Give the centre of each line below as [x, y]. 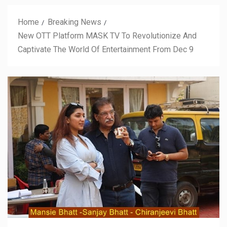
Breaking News [74, 22]
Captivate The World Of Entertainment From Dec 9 [106, 50]
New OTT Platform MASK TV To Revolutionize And [107, 36]
